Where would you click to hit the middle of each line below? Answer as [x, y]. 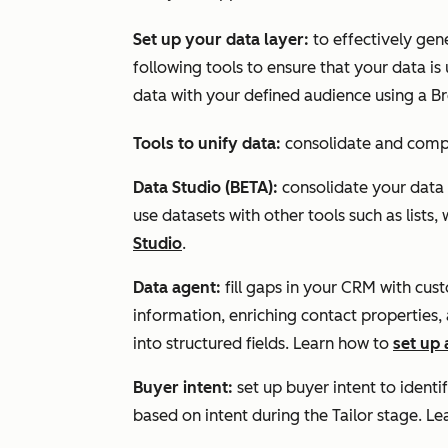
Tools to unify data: [207, 143]
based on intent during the [232, 415]
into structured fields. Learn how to [263, 343]
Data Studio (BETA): [207, 187]
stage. [397, 415]
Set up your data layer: [223, 39]
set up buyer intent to [318, 387]
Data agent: [177, 287]
